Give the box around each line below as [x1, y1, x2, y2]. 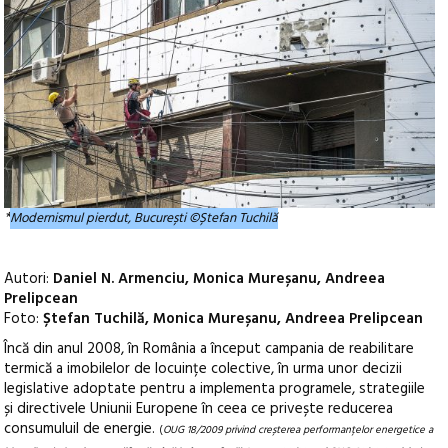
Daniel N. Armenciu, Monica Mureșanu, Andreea [53, 266, 386, 291]
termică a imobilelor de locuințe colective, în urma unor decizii [4, 356, 403, 381]
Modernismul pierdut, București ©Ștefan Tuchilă [10, 207, 279, 229]
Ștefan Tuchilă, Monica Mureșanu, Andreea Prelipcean [43, 306, 424, 331]
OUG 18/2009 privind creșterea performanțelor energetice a [163, 421, 434, 439]
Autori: [4, 266, 54, 291]
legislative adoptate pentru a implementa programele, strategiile [4, 376, 426, 401]
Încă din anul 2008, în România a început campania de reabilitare [4, 336, 415, 361]
